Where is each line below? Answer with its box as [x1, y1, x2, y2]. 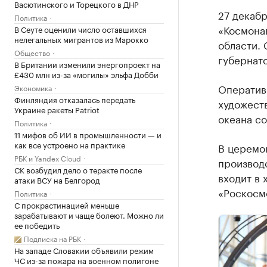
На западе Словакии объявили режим [14, 244, 154, 256]
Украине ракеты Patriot [14, 103, 100, 115]
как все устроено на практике [14, 138, 125, 150]
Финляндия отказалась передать [14, 93, 135, 105]
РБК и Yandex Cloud [14, 152, 81, 163]
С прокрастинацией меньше [14, 198, 119, 210]
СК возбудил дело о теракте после [14, 163, 142, 175]
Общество [14, 46, 50, 58]
